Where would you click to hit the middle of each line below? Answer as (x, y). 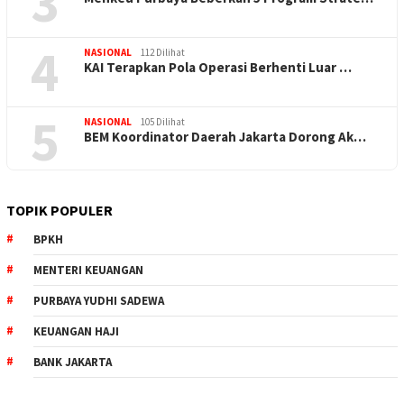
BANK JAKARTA (73, 363)
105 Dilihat (163, 122)
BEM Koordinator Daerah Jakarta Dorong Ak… (225, 137)
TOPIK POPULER (60, 211)
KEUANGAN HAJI (76, 332)
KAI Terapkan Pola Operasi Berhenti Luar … (218, 68)
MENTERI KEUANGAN (88, 271)
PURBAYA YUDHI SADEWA (99, 301)
